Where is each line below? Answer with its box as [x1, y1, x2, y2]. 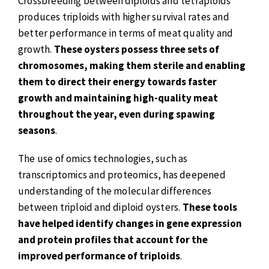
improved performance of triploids [18, 249, 180, 262]
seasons [18, 124, 55, 138]
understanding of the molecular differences [18, 184, 212, 198]
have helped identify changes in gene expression [18, 216, 242, 230]
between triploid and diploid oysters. [18, 200, 183, 214]
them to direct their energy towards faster [18, 75, 217, 89]
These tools [182, 200, 237, 214]
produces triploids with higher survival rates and [18, 10, 229, 24]
